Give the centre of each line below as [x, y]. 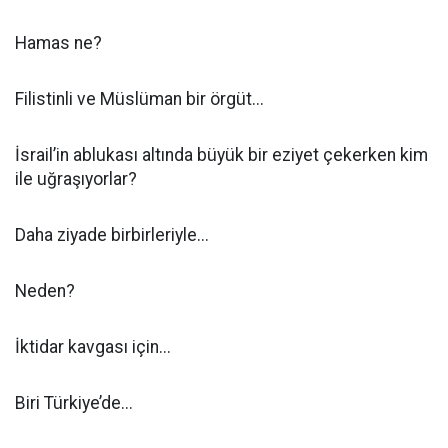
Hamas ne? [58, 43]
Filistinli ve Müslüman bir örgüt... [139, 99]
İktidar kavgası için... [93, 347]
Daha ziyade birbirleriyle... [112, 235]
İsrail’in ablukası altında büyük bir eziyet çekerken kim [221, 155]
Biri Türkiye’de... [74, 403]
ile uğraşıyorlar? [76, 179]
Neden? [45, 291]
